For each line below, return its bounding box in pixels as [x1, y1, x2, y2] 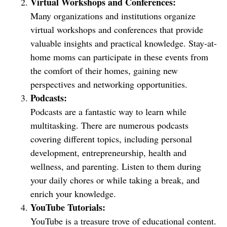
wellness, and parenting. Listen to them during [30, 160, 201, 172]
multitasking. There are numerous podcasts [30, 119, 188, 131]
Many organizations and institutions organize [30, 10, 196, 22]
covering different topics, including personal [30, 133, 192, 145]
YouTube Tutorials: [30, 201, 105, 214]
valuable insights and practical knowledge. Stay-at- [30, 37, 217, 49]
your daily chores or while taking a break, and [30, 174, 200, 186]
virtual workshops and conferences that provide [30, 23, 203, 35]
